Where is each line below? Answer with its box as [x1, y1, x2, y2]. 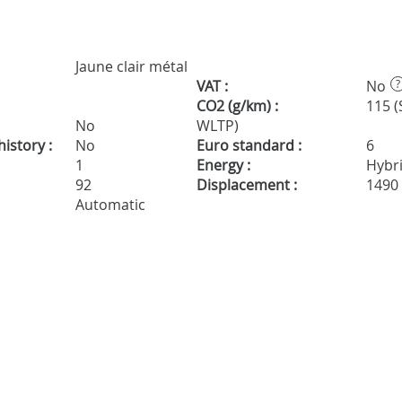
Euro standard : [196, 135, 301, 156]
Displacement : [196, 175, 297, 196]
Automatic [72, 195, 146, 215]
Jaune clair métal [72, 57, 188, 77]
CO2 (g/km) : [196, 96, 278, 117]
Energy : [196, 155, 250, 176]
